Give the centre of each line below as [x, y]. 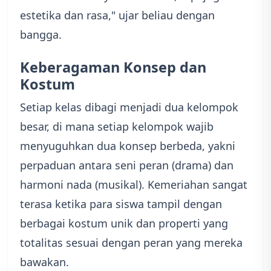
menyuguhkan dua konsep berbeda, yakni [128, 145]
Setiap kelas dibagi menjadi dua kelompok [129, 107]
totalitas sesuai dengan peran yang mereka [131, 242]
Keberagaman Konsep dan [113, 67]
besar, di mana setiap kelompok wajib [117, 126]
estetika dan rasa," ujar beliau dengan [117, 15]
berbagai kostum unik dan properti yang [124, 223]
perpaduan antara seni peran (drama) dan [127, 165]
